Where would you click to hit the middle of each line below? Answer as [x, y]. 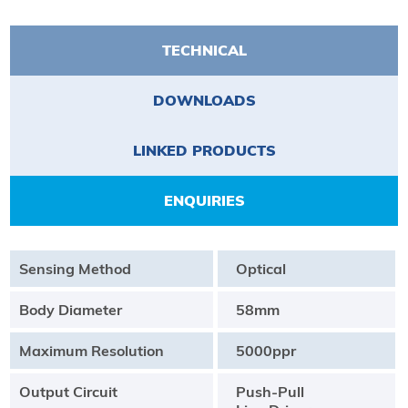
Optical [260, 268]
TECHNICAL [204, 50]
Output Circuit [68, 391]
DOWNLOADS [204, 100]
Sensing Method [75, 268]
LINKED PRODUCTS [204, 150]
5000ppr [265, 350]
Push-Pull [270, 391]
